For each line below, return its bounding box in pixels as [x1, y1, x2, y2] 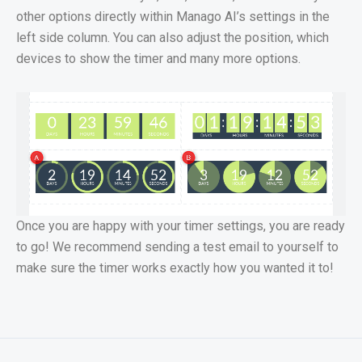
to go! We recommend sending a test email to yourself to [16, 239, 339, 255]
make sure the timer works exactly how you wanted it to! [16, 260, 334, 276]
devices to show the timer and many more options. [16, 51, 301, 67]
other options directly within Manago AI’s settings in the [16, 9, 330, 25]
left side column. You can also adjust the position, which [16, 30, 329, 46]
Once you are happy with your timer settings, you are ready [16, 218, 345, 234]
